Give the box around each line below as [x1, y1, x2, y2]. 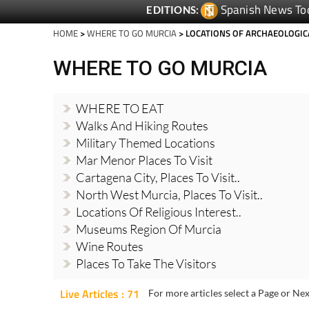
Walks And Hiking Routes [76, 94, 208, 110]
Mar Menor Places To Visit [76, 128, 212, 144]
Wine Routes [76, 215, 143, 230]
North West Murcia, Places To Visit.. [76, 163, 263, 179]
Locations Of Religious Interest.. [76, 180, 241, 196]
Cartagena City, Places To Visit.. [76, 146, 240, 161]
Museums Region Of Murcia [76, 197, 221, 213]
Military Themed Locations [76, 111, 215, 127]
